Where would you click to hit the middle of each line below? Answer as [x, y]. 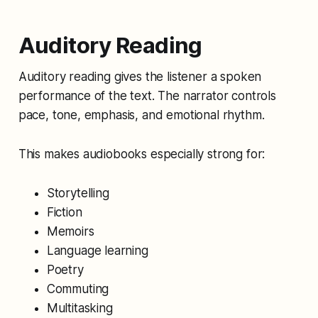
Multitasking [79, 308]
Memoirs [70, 231]
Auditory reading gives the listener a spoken [140, 76]
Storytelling [78, 193]
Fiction [64, 212]
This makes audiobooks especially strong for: [142, 154]
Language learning [97, 250]
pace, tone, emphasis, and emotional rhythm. [141, 115]
